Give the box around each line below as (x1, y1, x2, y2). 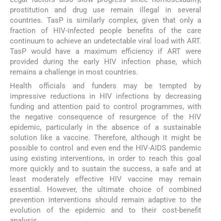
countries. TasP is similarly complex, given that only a (10, 15, 201, 25)
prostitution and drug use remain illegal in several (10, 5, 201, 14)
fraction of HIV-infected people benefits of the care (10, 26, 201, 35)
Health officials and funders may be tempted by (10, 81, 201, 91)
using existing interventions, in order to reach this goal (10, 154, 201, 163)
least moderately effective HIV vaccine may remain (10, 175, 201, 184)
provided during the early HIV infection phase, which (10, 57, 201, 66)
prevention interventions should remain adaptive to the (10, 195, 201, 205)
